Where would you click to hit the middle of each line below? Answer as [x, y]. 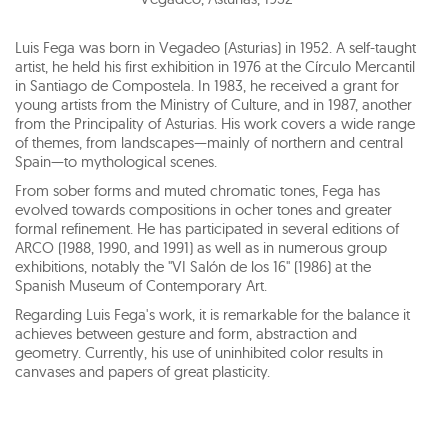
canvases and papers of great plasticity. [142, 371]
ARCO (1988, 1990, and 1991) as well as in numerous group [201, 247]
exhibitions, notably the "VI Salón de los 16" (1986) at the [193, 266]
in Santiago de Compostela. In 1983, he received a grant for [207, 85]
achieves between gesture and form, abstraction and [186, 333]
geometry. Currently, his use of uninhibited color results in [199, 352]
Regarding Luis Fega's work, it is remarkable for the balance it [212, 314]
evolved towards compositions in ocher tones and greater [203, 209]
